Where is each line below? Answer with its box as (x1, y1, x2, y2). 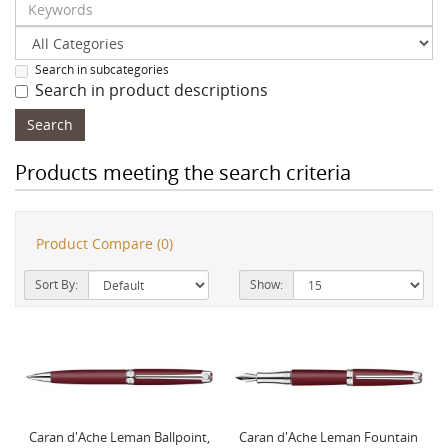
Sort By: (35, 276, 78, 294)
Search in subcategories (35, 60, 169, 78)
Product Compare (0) (36, 234, 173, 254)
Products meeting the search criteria (15, 158, 351, 186)
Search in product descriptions (35, 78, 268, 101)
